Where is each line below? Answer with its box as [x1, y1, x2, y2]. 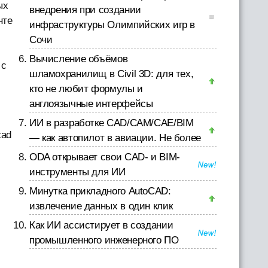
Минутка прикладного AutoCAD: [29, 185, 171, 197]
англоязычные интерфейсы [29, 98, 153, 109]
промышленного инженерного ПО [29, 234, 179, 246]
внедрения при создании [29, 4, 141, 16]
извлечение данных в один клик [29, 200, 173, 212]
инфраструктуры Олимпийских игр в [29, 19, 196, 31]
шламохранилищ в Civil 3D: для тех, [29, 68, 194, 80]
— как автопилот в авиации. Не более [29, 132, 201, 144]
